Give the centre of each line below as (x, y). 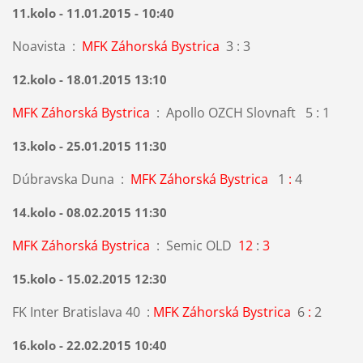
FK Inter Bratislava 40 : (82, 312)
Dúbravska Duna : (71, 179)
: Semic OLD (194, 245)
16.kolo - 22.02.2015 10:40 (89, 345)
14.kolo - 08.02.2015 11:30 (89, 212)
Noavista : (47, 46)
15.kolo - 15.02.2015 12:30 (89, 278)
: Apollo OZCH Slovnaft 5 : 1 (239, 112)
